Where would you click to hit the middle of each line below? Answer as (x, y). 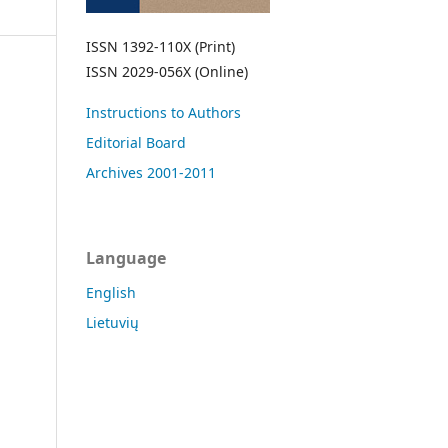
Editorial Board (136, 142)
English (111, 292)
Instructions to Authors (163, 112)
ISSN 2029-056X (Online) (169, 71)
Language (126, 258)
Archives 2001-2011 (151, 172)
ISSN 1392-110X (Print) (160, 46)
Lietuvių (112, 322)
